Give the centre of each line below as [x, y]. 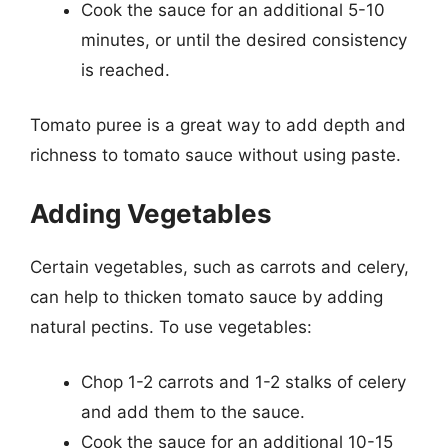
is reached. [125, 69]
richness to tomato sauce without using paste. [215, 155]
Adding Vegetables [151, 213]
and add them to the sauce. [193, 412]
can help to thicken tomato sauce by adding [206, 296]
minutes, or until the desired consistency [244, 39]
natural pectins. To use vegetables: [171, 326]
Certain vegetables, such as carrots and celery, [219, 266]
